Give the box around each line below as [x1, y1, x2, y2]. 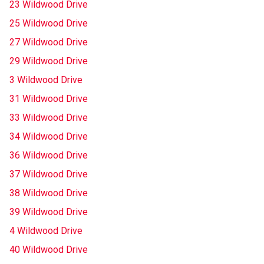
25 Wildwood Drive [9, 18, 88, 29]
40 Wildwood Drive [9, 244, 88, 255]
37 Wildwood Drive [9, 169, 88, 180]
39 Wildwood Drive [9, 206, 88, 217]
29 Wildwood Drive [9, 55, 88, 67]
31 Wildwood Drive [9, 93, 88, 104]
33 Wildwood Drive [9, 112, 88, 123]
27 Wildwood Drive [9, 37, 88, 48]
